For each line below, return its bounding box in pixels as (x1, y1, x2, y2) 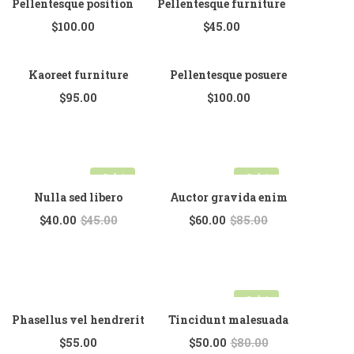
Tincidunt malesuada (168, 312, 288, 327)
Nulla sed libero (34, 190, 122, 205)
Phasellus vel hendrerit (12, 312, 145, 327)
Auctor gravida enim (169, 190, 288, 205)
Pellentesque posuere (170, 67, 287, 82)
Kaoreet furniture (28, 67, 128, 82)
